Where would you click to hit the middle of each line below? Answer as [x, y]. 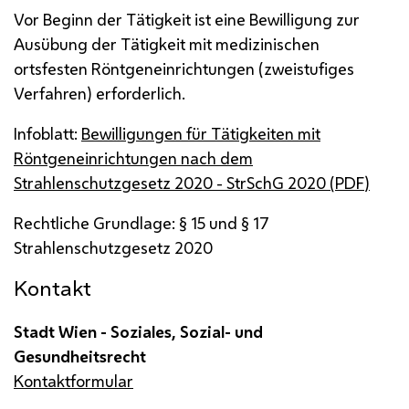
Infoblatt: [47, 133]
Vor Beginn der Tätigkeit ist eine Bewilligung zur [187, 19]
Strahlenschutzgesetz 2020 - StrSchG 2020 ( [174, 182]
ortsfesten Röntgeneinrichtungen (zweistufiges [184, 68]
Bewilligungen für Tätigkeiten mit [201, 133]
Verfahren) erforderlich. [100, 93]
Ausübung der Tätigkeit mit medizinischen [167, 43]
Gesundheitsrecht [80, 356]
